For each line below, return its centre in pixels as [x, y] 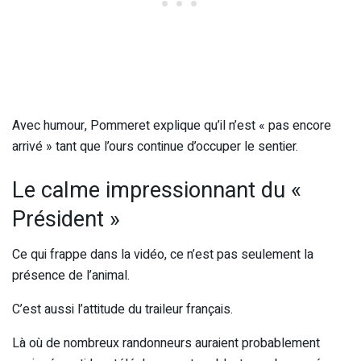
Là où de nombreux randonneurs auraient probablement [166, 344]
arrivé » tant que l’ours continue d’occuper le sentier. [155, 147]
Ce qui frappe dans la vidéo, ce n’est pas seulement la [163, 255]
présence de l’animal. [71, 276]
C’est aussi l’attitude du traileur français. [122, 310]
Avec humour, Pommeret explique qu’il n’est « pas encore [172, 126]
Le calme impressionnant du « [157, 190]
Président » [66, 219]
